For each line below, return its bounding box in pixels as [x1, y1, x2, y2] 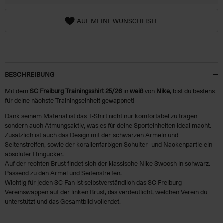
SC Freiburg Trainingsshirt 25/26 [30, 86, 122, 96]
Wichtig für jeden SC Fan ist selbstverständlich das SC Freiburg [5, 177, 182, 187]
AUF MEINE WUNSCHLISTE [77, 16, 159, 26]
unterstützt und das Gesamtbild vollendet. [5, 196, 121, 206]
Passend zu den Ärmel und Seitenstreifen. [5, 168, 122, 178]
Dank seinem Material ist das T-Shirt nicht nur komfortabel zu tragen [5, 111, 197, 121]
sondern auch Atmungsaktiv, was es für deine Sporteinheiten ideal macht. [5, 120, 211, 130]
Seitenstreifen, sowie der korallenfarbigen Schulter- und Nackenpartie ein [5, 139, 212, 149]
